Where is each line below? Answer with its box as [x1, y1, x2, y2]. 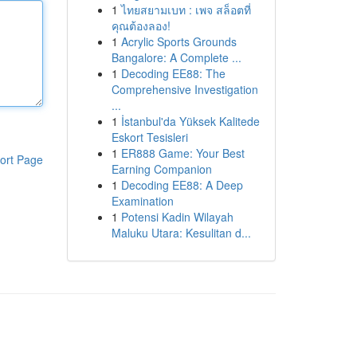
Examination [111, 193, 174, 209]
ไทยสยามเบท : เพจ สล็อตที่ [120, 2, 251, 18]
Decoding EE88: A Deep [120, 177, 243, 193]
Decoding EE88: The [120, 65, 226, 81]
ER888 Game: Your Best [120, 145, 245, 161]
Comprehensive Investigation [111, 81, 258, 97]
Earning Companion [111, 161, 212, 177]
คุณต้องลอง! [111, 18, 171, 33]
